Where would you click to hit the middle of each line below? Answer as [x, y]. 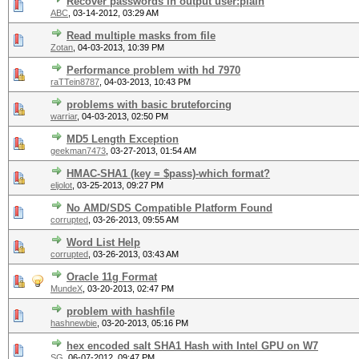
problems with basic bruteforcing [149, 105]
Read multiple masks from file [141, 36]
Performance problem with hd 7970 [153, 70]
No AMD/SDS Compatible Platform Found [169, 208]
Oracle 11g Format [112, 277]
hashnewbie [74, 323]
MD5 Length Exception [123, 139]
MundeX [67, 288]
